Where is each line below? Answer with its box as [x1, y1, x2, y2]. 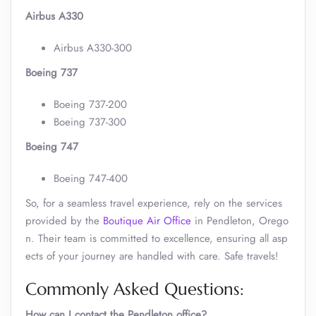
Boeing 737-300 [54, 114, 126, 130]
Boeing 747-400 [54, 171, 128, 186]
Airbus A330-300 [54, 40, 132, 56]
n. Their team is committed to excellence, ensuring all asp [25, 231, 288, 246]
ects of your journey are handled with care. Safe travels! [25, 248, 279, 264]
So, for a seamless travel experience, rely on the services [25, 195, 282, 211]
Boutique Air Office [103, 213, 191, 229]
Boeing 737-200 [54, 97, 127, 112]
